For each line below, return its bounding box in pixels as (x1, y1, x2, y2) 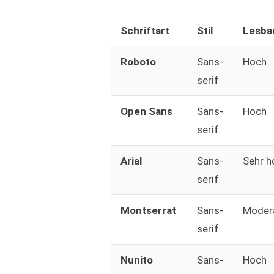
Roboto (120, 56, 156, 68)
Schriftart (120, 24, 169, 37)
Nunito (120, 254, 153, 267)
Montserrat (120, 204, 176, 217)
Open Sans (120, 105, 172, 118)
